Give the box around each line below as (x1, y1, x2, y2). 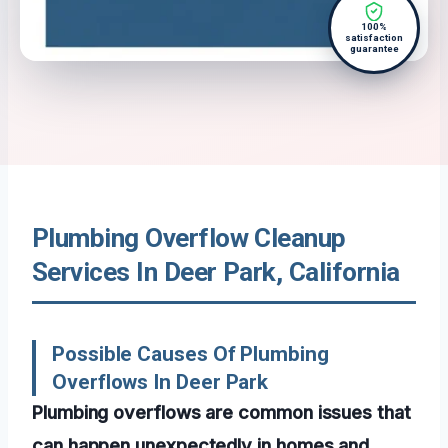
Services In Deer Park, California (32, 257, 400, 288)
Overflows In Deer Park (52, 370, 269, 395)
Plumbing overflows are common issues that (32, 401, 411, 424)
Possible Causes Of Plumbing (52, 342, 329, 367)
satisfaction (345, 32, 403, 44)
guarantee (349, 43, 399, 55)
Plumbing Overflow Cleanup (32, 223, 346, 254)
